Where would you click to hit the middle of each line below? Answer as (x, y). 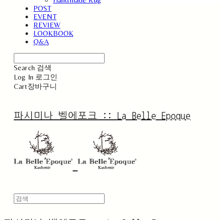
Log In (24, 77)
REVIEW (47, 25)
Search (24, 68)
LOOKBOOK (54, 33)
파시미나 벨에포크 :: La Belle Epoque (102, 116)
